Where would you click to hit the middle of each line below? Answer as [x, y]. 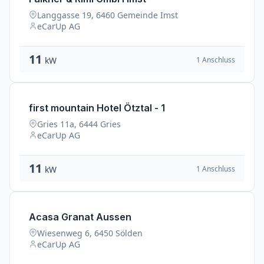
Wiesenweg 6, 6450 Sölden [90, 233]
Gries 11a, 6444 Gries [79, 124]
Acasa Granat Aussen [80, 217]
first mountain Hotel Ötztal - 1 [97, 108]
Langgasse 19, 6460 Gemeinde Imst [108, 15]
